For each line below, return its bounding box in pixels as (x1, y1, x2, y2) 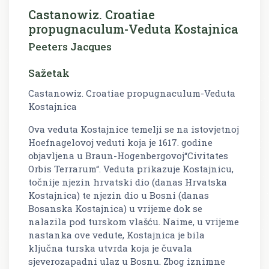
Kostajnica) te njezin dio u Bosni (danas (28, 189, 209, 202)
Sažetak (28, 66, 70, 80)
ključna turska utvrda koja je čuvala (28, 242, 192, 255)
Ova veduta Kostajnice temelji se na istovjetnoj (28, 123, 239, 136)
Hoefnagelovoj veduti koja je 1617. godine (28, 136, 213, 149)
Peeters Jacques (28, 40, 112, 54)
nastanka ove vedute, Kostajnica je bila (28, 229, 205, 241)
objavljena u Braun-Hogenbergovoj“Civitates (28, 150, 228, 162)
